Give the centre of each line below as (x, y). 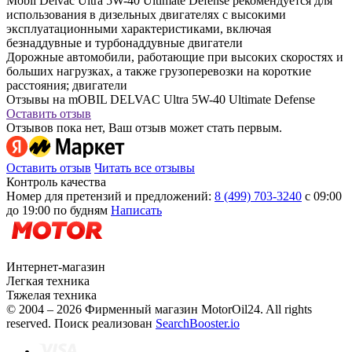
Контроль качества (56, 182)
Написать (136, 211)
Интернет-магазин (56, 267)
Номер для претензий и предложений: (109, 196)
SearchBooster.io (198, 324)
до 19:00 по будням (57, 211)
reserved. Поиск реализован (81, 324)
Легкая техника (48, 281)
